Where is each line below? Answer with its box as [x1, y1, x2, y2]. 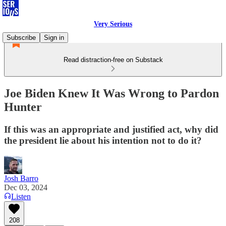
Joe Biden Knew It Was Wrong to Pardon [4, 86, 219, 100]
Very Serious [94, 20, 132, 28]
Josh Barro [4, 174, 38, 183]
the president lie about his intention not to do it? [4, 135, 202, 146]
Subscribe [7, 34, 36, 41]
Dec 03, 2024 [4, 183, 47, 192]
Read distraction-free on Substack [63, 56, 163, 64]
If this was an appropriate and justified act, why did [4, 124, 218, 135]
